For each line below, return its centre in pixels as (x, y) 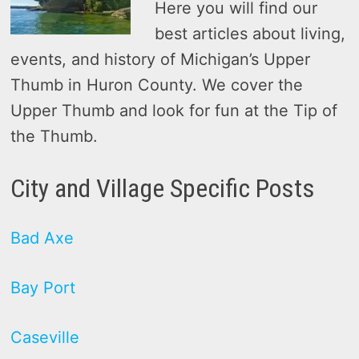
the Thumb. (54, 136)
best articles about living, (250, 34)
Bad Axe (42, 238)
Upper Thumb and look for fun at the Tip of (174, 111)
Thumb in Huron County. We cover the (157, 85)
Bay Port (43, 287)
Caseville (45, 337)
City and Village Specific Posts (163, 188)
